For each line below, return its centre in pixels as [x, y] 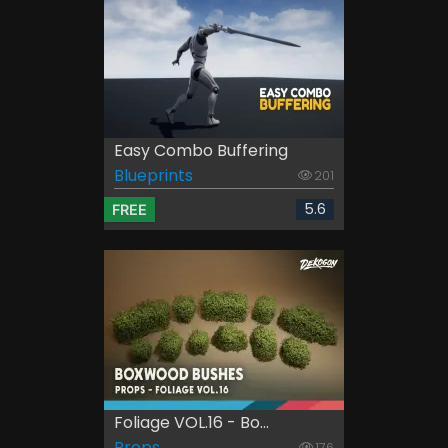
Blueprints [153, 176]
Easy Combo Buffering [201, 151]
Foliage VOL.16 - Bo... [191, 423]
